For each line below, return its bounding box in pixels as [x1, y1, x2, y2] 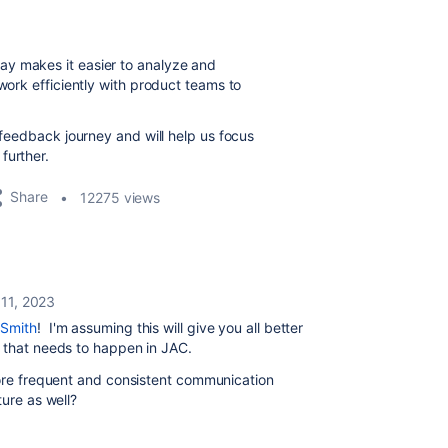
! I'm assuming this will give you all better [36, 318, 304, 336]
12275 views [80, 188, 161, 206]
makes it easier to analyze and [19, 56, 217, 73]
